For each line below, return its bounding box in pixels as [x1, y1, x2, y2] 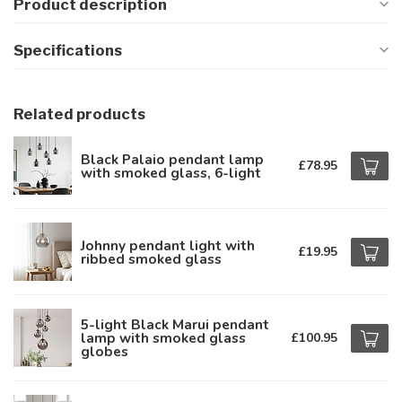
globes [81, 342, 128, 361]
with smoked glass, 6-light [81, 162, 261, 182]
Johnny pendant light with [81, 235, 255, 255]
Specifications [13, 41, 122, 59]
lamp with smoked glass [81, 328, 246, 347]
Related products [13, 105, 145, 123]
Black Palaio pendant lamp [81, 149, 264, 169]
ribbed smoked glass [81, 249, 222, 268]
